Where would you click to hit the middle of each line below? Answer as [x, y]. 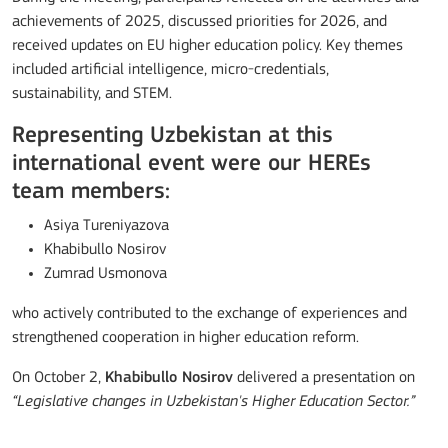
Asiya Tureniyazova [106, 225]
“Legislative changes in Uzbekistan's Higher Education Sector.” [213, 401]
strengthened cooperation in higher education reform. [185, 337]
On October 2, [58, 377]
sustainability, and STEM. [92, 93]
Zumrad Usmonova [105, 273]
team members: [91, 191]
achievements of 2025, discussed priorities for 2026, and [199, 21]
